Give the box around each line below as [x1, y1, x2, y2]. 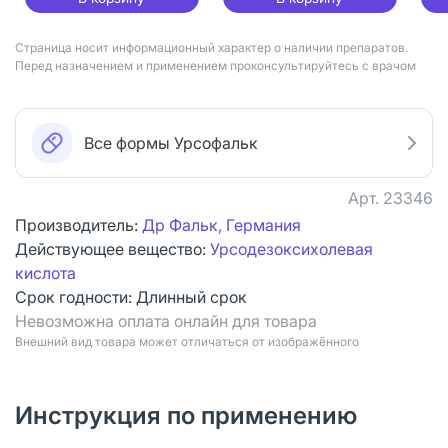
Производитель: [15, 214, 142, 235]
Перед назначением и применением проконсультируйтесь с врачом [15, 57, 416, 73]
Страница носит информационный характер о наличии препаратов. [15, 39, 408, 55]
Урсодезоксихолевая [210, 238, 373, 259]
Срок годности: [15, 286, 136, 307]
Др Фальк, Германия [142, 214, 301, 235]
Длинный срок [136, 286, 247, 307]
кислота [15, 262, 76, 283]
